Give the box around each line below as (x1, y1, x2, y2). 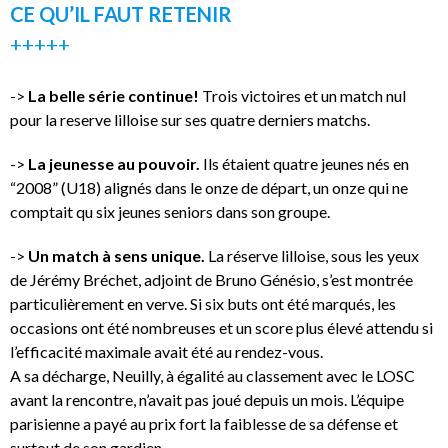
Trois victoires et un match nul (199, 85, 406, 105)
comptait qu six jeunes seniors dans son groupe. (10, 201, 330, 221)
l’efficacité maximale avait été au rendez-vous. (10, 341, 323, 361)
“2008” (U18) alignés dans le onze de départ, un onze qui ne (10, 177, 408, 197)
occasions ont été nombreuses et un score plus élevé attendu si (10, 317, 433, 337)
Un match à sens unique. (25, 245, 205, 265)
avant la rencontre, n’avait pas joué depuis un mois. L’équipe (10, 389, 404, 409)
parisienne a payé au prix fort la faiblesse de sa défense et (10, 413, 398, 433)
